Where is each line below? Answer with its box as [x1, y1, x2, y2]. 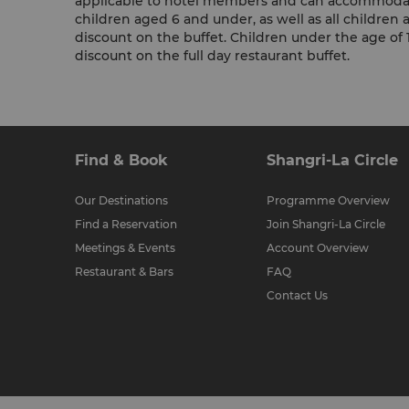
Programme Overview [267, 194, 390, 207]
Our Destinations [75, 194, 168, 207]
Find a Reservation [75, 217, 177, 231]
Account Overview [267, 241, 369, 255]
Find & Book [75, 152, 168, 169]
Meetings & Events [75, 241, 175, 255]
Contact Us [267, 288, 328, 302]
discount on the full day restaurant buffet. [75, 47, 350, 64]
